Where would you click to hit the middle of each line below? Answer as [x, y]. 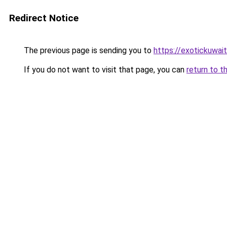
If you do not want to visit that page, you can [104, 70]
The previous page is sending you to [88, 50]
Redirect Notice [44, 18]
